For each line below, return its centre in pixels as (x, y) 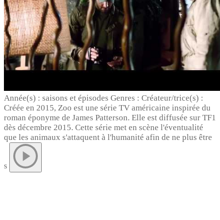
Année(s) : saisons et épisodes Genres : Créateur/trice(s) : (104, 98)
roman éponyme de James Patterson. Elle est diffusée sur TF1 (110, 117)
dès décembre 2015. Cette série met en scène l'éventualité (104, 127)
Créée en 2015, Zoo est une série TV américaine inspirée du (107, 108)
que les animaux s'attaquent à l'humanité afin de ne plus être (108, 137)
